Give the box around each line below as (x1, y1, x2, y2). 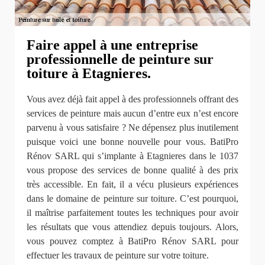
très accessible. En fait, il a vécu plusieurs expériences (27, 179, 238, 190)
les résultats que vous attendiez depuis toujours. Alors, (27, 222, 238, 232)
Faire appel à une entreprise (27, 37, 198, 53)
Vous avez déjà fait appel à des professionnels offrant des (27, 94, 238, 105)
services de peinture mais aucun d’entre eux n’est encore (27, 108, 238, 119)
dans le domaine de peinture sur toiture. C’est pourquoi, (27, 193, 238, 204)
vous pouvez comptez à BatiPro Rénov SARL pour (27, 236, 238, 247)
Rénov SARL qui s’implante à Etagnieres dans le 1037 (27, 151, 238, 161)
